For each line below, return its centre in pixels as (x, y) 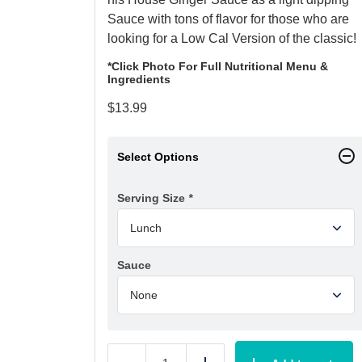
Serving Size (153, 198)
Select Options (158, 156)
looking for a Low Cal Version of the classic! (232, 38)
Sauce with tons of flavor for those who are (228, 19)
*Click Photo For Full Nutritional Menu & (218, 66)
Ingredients (139, 79)
